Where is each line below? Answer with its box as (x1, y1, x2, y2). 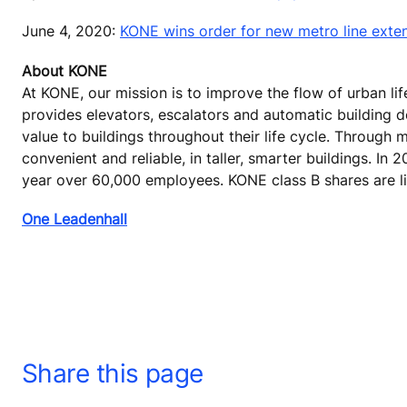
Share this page (22, 357, 203, 389)
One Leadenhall (22, 209, 127, 228)
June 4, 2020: (22, 22, 120, 41)
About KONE (22, 61, 107, 80)
